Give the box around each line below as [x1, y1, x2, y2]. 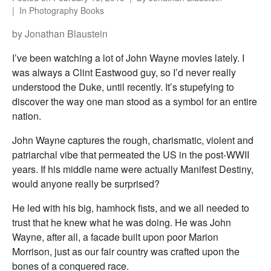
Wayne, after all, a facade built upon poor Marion [12, 230, 218, 244]
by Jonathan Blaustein [12, 27, 108, 41]
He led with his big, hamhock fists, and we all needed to [12, 201, 249, 215]
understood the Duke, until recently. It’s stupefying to [12, 80, 234, 94]
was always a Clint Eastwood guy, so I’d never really [12, 65, 236, 79]
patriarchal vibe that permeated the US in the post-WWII [12, 148, 249, 162]
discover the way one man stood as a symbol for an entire [12, 94, 257, 108]
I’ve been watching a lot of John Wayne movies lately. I [12, 51, 244, 65]
